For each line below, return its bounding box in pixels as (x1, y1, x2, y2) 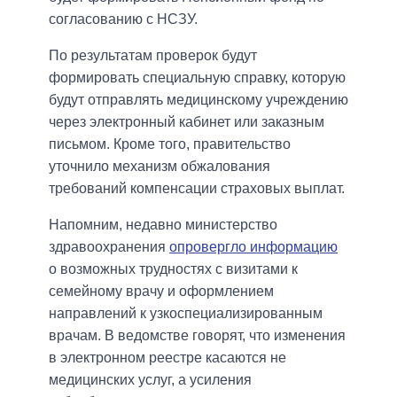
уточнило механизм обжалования (49, 159, 270, 175)
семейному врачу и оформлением (49, 284, 274, 300)
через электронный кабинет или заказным (49, 114, 324, 130)
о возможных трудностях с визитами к (49, 261, 298, 277)
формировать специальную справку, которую (49, 70, 346, 86)
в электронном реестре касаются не (49, 350, 286, 366)
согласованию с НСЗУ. (49, 12, 198, 27)
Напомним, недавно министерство (49, 217, 277, 233)
